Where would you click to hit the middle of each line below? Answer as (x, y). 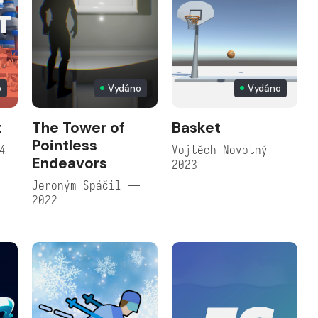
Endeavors (69, 163)
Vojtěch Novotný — (229, 150)
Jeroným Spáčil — (86, 185)
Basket (196, 127)
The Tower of (78, 127)
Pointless (64, 145)
